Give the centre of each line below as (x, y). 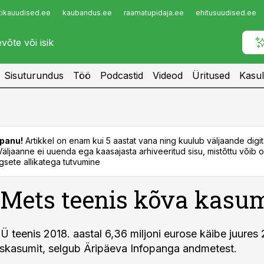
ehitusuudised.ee (226, 13)
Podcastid (122, 75)
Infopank (33, 16)
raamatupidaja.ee (154, 13)
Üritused (211, 75)
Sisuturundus (34, 75)
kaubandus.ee (87, 13)
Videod (168, 75)
